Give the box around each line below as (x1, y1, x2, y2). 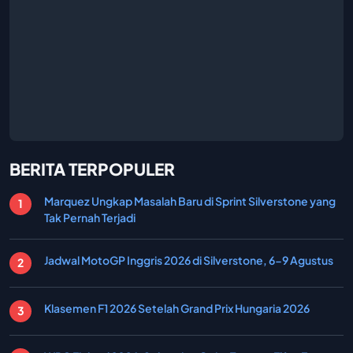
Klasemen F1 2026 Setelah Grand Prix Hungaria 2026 (44, 300, 310, 315)
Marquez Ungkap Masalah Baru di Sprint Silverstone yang (44, 193, 336, 208)
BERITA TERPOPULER (9, 158, 175, 180)
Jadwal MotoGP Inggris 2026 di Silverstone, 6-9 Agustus (44, 252, 333, 267)
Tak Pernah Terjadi (44, 210, 136, 225)
